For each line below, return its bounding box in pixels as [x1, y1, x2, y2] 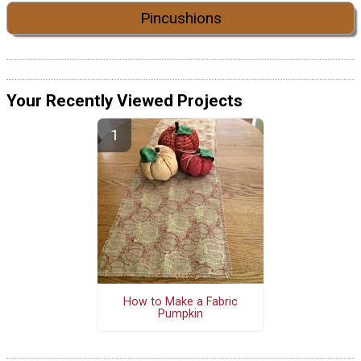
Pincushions [139, 9, 222, 28]
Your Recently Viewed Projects [6, 91, 243, 111]
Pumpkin [157, 306, 203, 321]
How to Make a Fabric [122, 294, 238, 309]
